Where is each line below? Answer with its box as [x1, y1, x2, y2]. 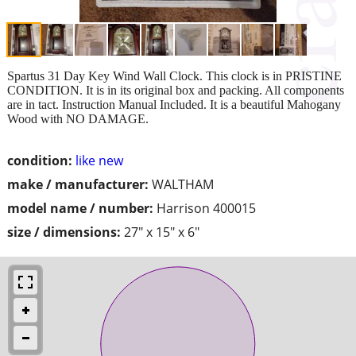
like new [75, 151, 123, 169]
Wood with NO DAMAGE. [7, 111, 149, 126]
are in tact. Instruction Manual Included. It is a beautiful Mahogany [7, 97, 341, 111]
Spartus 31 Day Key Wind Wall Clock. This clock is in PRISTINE [7, 68, 342, 83]
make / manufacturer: [7, 175, 149, 193]
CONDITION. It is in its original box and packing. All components [7, 83, 344, 97]
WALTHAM [152, 175, 214, 193]
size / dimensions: [7, 222, 121, 241]
